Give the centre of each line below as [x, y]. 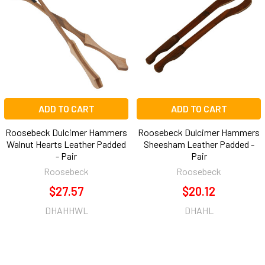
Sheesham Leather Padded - [199, 144]
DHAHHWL [66, 210]
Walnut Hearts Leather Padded [66, 144]
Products [41, 11]
